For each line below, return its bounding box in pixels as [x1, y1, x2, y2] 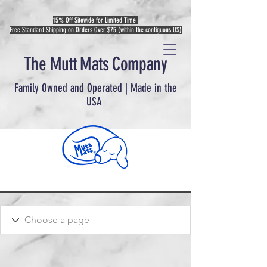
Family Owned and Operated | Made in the [14, 81, 177, 95]
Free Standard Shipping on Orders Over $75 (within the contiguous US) [9, 26, 182, 34]
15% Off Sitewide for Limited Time [53, 16, 138, 24]
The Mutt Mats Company [24, 53, 167, 75]
